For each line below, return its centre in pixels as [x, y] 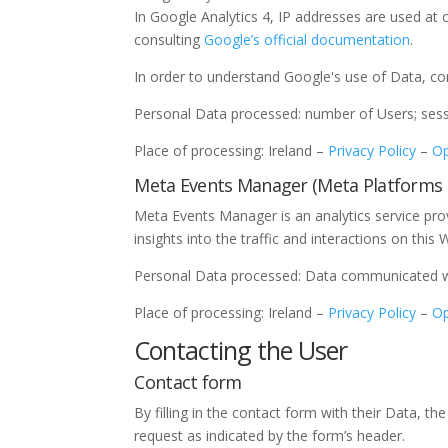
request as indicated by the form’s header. [270, 436]
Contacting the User [241, 350]
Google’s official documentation [307, 40]
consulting [169, 40]
